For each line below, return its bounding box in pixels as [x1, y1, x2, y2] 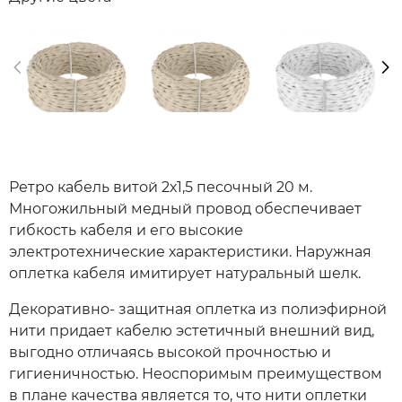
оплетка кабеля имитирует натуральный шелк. [9, 265, 361, 282]
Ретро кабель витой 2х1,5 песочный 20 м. [9, 179, 312, 196]
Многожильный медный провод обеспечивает [9, 200, 362, 217]
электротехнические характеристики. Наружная [9, 243, 371, 260]
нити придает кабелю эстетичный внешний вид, [9, 322, 374, 339]
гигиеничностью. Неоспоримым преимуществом [9, 365, 382, 382]
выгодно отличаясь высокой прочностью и [9, 344, 331, 361]
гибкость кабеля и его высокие [9, 222, 243, 239]
